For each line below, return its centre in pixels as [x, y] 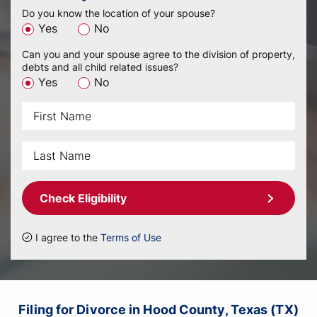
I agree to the [68, 237]
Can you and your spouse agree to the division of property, [158, 54]
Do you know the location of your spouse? [119, 13]
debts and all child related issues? [100, 67]
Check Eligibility [83, 198]
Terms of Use [131, 237]
